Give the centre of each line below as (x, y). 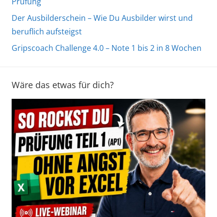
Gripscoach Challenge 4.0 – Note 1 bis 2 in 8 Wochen (107, 48)
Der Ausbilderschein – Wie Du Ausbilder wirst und (102, 18)
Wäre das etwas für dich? (63, 85)
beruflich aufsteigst (47, 32)
